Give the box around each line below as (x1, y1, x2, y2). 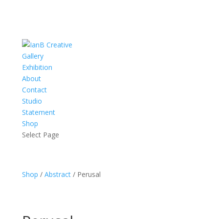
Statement (22, 108, 55, 117)
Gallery (22, 51, 44, 61)
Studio (22, 96, 42, 106)
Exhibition (22, 63, 52, 72)
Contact (22, 85, 47, 94)
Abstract (44, 170, 71, 179)
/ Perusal (70, 170, 101, 179)
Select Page (22, 130, 59, 139)
